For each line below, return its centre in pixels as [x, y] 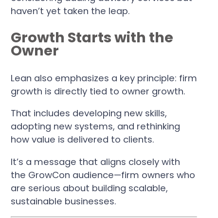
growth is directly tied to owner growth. [98, 91]
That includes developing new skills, [89, 113]
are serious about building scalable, [90, 188]
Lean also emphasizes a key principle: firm [104, 78]
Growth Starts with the [92, 38]
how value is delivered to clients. [83, 140]
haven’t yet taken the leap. [71, 11]
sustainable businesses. [64, 201]
